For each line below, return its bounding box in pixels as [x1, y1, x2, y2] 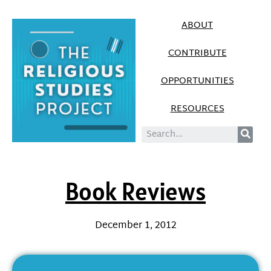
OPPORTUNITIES [160, 73, 234, 90]
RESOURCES [170, 101, 224, 117]
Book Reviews [65, 176, 206, 207]
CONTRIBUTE [168, 45, 227, 62]
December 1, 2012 [94, 217, 177, 235]
